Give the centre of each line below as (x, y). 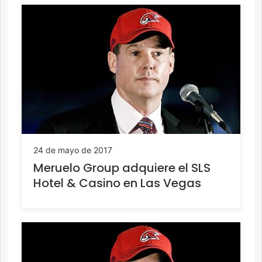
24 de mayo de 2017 (73, 150)
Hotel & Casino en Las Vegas (117, 183)
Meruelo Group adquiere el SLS (122, 168)
